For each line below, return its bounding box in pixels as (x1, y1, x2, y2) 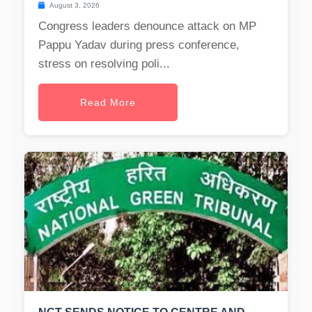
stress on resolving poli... (38, 57, 170, 71)
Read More (80, 97, 136, 109)
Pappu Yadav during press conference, (38, 38, 240, 52)
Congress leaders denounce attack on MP (38, 19, 256, 33)
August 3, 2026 (48, 1, 100, 10)
